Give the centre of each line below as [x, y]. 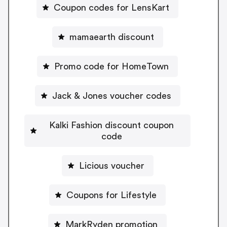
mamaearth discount [111, 37]
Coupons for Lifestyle [111, 195]
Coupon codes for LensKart [111, 7]
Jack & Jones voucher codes [111, 96]
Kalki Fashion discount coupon [111, 125]
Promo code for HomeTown [111, 66]
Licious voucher [111, 165]
